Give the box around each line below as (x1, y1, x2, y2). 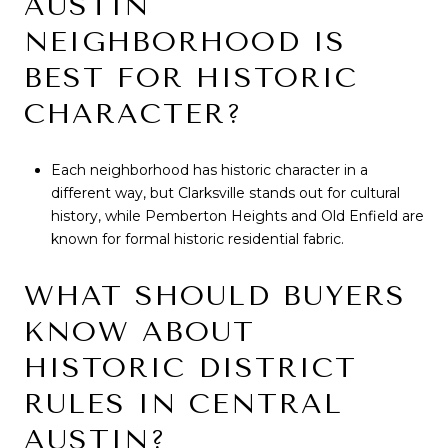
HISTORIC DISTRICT (24, 350, 357, 384)
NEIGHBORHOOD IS (24, 25, 346, 59)
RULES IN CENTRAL (24, 386, 343, 420)
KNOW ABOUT (24, 314, 255, 348)
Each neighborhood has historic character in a (50, 160, 368, 179)
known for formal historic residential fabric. (50, 229, 344, 248)
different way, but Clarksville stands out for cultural (50, 183, 400, 202)
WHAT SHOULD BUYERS (24, 278, 406, 312)
